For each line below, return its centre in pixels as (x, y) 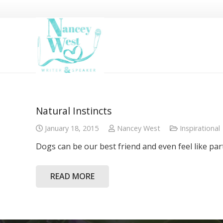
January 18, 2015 (72, 128)
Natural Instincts (74, 111)
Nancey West (138, 128)
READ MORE (72, 176)
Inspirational (200, 128)
